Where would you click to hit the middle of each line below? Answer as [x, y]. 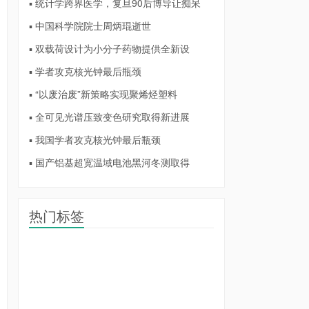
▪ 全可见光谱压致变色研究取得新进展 [109, 117]
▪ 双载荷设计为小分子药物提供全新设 [109, 48]
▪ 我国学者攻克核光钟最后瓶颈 [95, 139]
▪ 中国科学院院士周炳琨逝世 [90, 26]
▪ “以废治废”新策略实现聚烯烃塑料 [103, 94]
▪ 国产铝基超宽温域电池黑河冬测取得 [109, 162]
